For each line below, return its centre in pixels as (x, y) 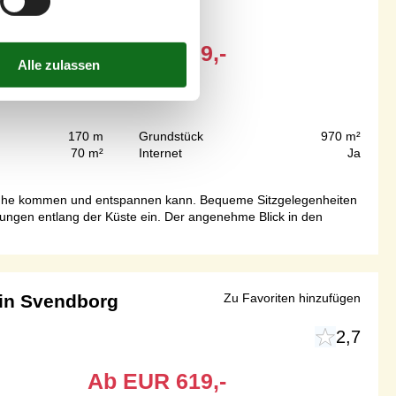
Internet (160, 153)
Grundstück (171, 137)
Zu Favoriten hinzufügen (292, 298)
